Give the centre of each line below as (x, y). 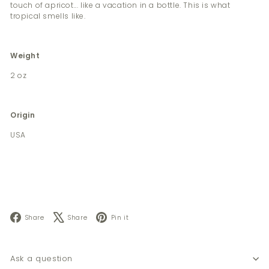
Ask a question (42, 259)
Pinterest (154, 216)
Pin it (120, 217)
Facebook (72, 216)
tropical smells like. (48, 16)
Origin (23, 115)
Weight (25, 55)
